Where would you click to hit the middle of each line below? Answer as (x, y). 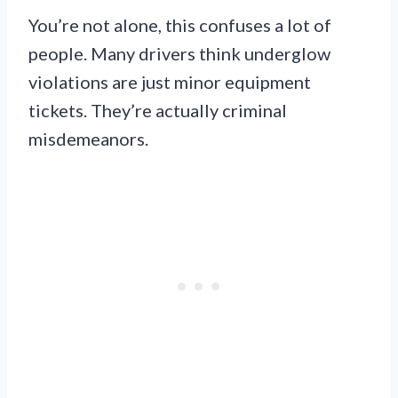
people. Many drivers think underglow (179, 54)
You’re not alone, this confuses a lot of (180, 25)
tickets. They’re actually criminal (158, 111)
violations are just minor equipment (170, 82)
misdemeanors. (88, 139)
